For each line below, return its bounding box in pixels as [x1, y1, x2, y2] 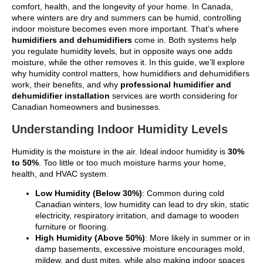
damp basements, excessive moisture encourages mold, [35, 244, 245, 254]
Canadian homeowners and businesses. [12, 102, 161, 112]
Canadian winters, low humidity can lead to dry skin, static [35, 199, 249, 209]
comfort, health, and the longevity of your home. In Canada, [12, 2, 233, 12]
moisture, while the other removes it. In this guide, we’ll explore [12, 58, 245, 68]
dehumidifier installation [12, 91, 110, 101]
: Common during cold [142, 188, 224, 198]
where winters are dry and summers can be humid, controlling [12, 13, 241, 23]
